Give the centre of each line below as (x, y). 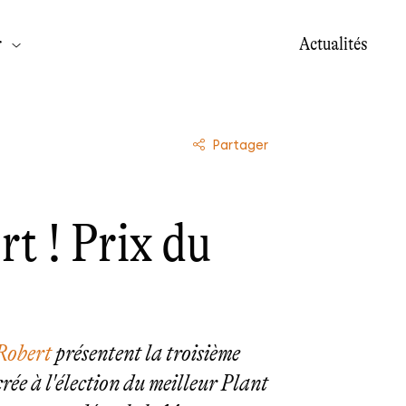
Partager (240, 145)
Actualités (333, 43)
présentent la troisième (145, 353)
